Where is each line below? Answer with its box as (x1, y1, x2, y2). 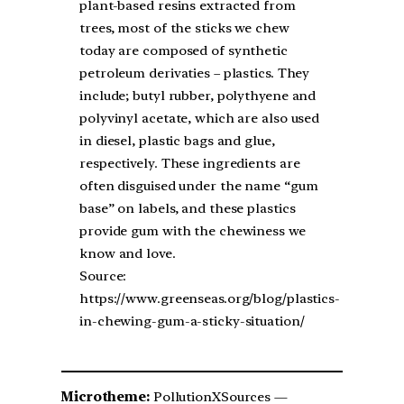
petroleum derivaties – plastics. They (79, 64, 310, 81)
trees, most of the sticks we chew (79, 19, 289, 36)
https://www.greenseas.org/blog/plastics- (79, 289, 340, 307)
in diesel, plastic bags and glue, (79, 132, 275, 149)
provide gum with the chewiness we (79, 222, 306, 239)
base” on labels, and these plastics (79, 199, 296, 216)
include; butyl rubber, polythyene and (79, 87, 317, 104)
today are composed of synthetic (79, 41, 288, 59)
